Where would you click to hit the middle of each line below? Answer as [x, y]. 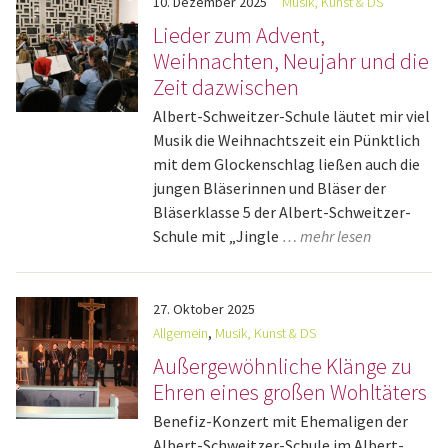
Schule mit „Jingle [218, 236]
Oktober [199, 309]
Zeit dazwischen [226, 87]
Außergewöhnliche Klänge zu [283, 366]
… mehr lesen [327, 236]
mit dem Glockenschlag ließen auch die [287, 164]
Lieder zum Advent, [239, 35]
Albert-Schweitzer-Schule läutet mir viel [292, 116]
